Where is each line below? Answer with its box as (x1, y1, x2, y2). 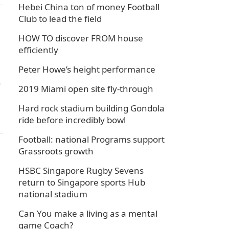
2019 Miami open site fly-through (18, 83, 153, 95)
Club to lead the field (18, 13, 102, 25)
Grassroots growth (18, 145, 94, 157)
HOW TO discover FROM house (18, 32, 143, 44)
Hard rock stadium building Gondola (18, 102, 165, 114)
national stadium (18, 188, 87, 200)
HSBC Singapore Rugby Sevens (18, 165, 144, 176)
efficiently (18, 44, 58, 56)
